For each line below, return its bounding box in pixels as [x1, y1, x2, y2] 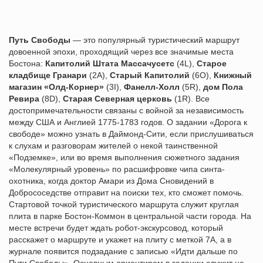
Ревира [9, 94, 39, 103]
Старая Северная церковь [63, 94, 172, 103]
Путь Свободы [9, 35, 70, 45]
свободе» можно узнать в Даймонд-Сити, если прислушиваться [9, 129, 254, 139]
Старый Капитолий [110, 70, 190, 80]
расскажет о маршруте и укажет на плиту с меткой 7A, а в [9, 235, 231, 244]
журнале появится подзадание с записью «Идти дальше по [9, 247, 238, 256]
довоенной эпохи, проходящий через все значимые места [9, 47, 234, 56]
